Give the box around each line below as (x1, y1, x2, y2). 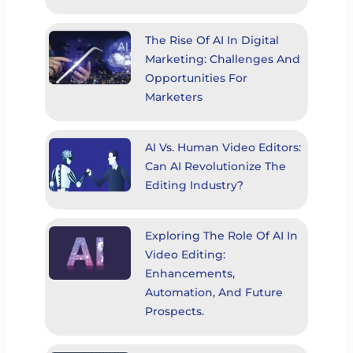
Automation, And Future (144, 285, 283, 300)
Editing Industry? (144, 178, 243, 193)
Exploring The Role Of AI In (144, 229, 298, 243)
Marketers (144, 90, 203, 105)
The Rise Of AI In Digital (144, 33, 279, 48)
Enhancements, (144, 266, 235, 281)
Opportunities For (144, 71, 247, 86)
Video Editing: (144, 247, 225, 262)
